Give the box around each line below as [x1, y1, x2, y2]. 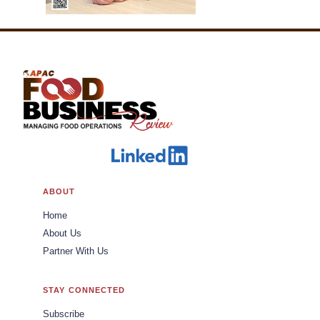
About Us [43, 228, 81, 239]
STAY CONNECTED [43, 285, 126, 294]
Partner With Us [43, 246, 109, 256]
